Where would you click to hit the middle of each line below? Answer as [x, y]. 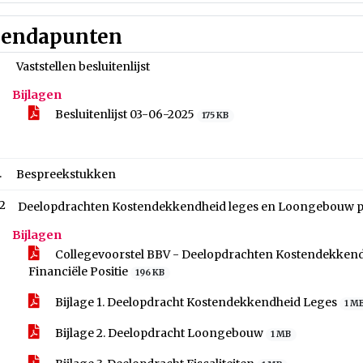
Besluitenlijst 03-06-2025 [125, 114]
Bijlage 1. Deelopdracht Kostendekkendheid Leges [196, 302]
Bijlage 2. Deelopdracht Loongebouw [159, 333]
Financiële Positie [79, 271]
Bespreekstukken [66, 174]
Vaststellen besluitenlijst [83, 66]
